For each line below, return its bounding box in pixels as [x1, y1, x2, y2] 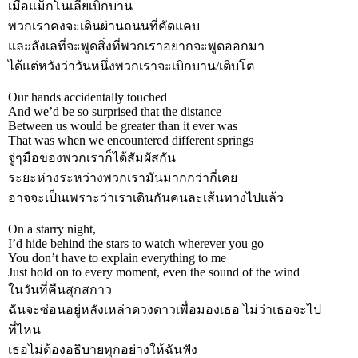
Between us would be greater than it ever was [8, 118, 237, 133]
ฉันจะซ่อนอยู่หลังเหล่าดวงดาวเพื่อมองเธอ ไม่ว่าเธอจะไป [8, 302, 321, 316]
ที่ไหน [8, 322, 41, 336]
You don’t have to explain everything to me [8, 250, 226, 265]
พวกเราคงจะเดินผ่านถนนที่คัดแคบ [8, 18, 200, 33]
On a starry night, [8, 221, 96, 236]
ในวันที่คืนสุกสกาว [8, 282, 112, 296]
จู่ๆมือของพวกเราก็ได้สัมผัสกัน [8, 150, 176, 165]
